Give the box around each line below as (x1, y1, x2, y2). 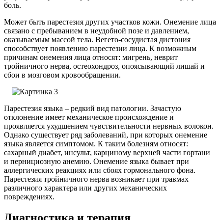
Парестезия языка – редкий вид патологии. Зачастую (4, 104, 181, 113)
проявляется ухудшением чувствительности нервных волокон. (4, 122, 214, 131)
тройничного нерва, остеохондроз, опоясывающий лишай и (4, 62, 205, 71)
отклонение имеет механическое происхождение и (4, 113, 174, 122)
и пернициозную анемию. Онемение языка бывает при (4, 157, 189, 166)
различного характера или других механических (4, 184, 167, 192)
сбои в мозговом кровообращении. (4, 71, 121, 80)
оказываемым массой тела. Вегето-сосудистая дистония (4, 35, 191, 44)
